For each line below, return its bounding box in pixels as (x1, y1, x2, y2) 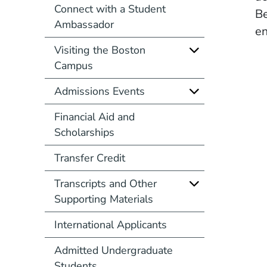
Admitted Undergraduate (54, 243, 173, 257)
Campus (54, 58, 93, 73)
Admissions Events (54, 83, 145, 98)
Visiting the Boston (54, 42, 145, 57)
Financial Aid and (54, 109, 135, 124)
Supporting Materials (54, 191, 153, 206)
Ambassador (54, 17, 114, 32)
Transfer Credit (54, 150, 125, 165)
